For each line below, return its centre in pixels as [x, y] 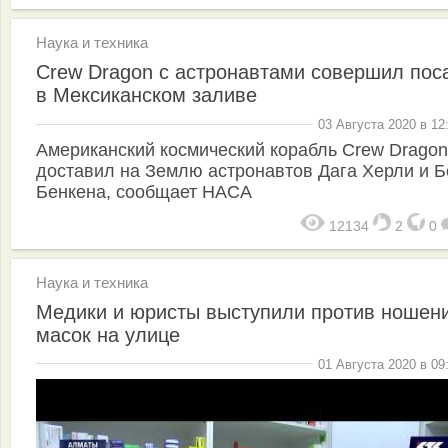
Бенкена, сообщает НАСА [144, 191]
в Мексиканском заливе [146, 95]
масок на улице [108, 334]
